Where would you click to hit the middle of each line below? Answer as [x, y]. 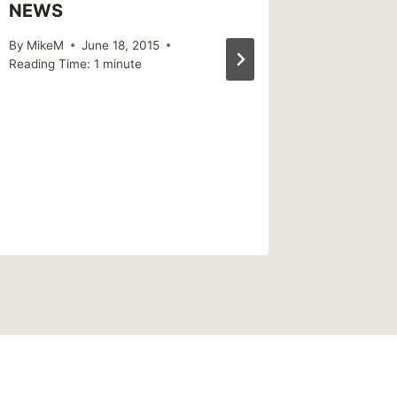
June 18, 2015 [121, 45]
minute [123, 63]
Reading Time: [50, 63]
